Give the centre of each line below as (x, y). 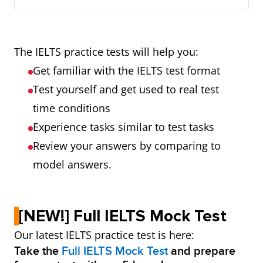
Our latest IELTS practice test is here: (104, 235)
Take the (38, 251)
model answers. (72, 164)
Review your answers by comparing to (127, 146)
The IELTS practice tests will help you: (106, 52)
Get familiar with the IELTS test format (127, 70)
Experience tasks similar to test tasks (124, 127)
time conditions (72, 108)
